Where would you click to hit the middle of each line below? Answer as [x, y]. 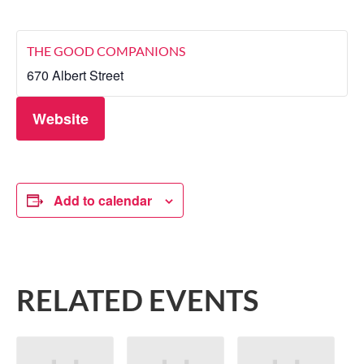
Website [61, 118]
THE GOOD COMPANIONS [106, 50]
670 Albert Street [75, 75]
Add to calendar [103, 200]
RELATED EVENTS [137, 299]
